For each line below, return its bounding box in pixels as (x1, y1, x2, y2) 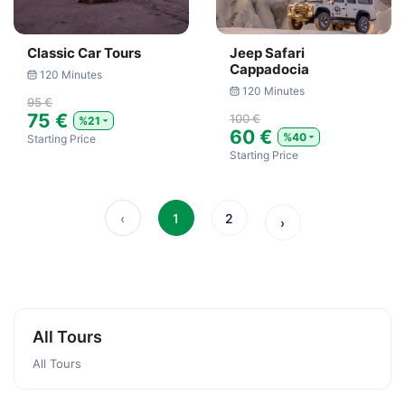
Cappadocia (230, 61, 309, 78)
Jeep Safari (230, 44, 305, 61)
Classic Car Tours (27, 44, 141, 61)
